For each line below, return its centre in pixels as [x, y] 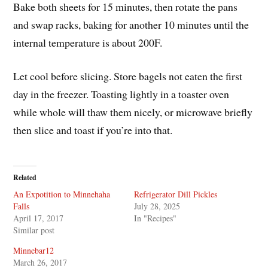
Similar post [34, 230]
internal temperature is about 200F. [90, 42]
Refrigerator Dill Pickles [176, 194]
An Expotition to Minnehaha [62, 194]
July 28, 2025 [157, 206]
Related [25, 177]
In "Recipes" [155, 218]
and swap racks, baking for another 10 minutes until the [131, 24]
